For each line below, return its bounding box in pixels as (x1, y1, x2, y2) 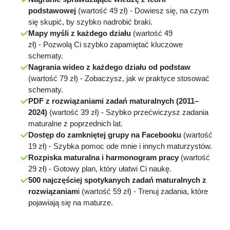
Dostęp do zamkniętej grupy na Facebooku (28, 130, 181, 139)
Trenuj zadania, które (136, 186, 208, 196)
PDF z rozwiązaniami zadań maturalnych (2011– (28, 96, 199, 105)
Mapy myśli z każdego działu (28, 28, 133, 37)
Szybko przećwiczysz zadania (104, 107, 208, 117)
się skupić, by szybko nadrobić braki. (28, 17, 152, 26)
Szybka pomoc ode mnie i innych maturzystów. (51, 141, 212, 150)
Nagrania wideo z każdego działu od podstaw (28, 62, 190, 71)
